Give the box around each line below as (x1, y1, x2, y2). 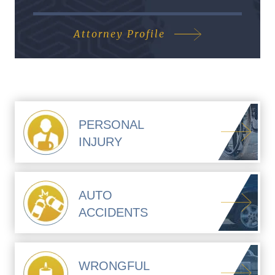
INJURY (79, 135, 122, 149)
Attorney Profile (74, 28, 165, 41)
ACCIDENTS (79, 206, 148, 220)
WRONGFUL (79, 259, 150, 273)
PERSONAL (79, 118, 144, 132)
